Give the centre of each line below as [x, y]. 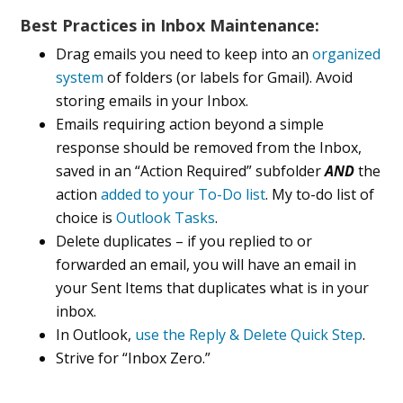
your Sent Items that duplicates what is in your [213, 288]
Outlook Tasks [166, 218]
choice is [86, 218]
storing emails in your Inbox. [152, 101]
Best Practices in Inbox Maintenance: [170, 26]
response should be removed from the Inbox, [209, 148]
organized [347, 54]
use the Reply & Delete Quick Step [249, 335]
